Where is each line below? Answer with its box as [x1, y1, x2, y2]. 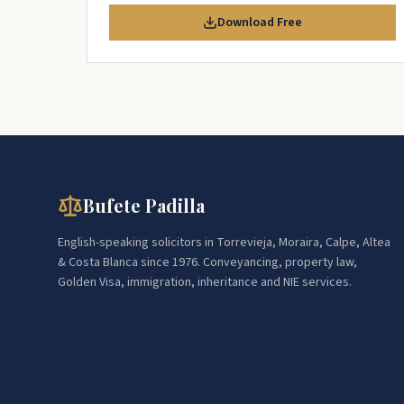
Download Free [217, 14, 302, 32]
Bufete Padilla [83, 193, 205, 217]
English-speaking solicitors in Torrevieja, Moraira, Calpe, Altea [58, 234, 390, 252]
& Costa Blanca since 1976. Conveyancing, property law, [58, 253, 357, 271]
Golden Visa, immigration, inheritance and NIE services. [58, 273, 352, 291]
